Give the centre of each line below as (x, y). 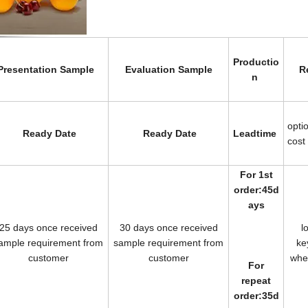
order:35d (256, 295)
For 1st (256, 174)
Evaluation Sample (168, 69)
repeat (256, 280)
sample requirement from (168, 242)
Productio (256, 62)
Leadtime (256, 133)
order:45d (256, 189)
